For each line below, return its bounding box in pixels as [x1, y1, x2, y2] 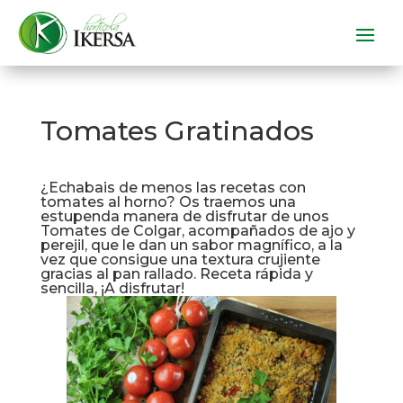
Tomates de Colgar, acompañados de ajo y [40, 222, 355, 240]
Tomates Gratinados [40, 114, 314, 148]
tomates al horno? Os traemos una [40, 193, 296, 211]
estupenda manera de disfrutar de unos [40, 208, 329, 226]
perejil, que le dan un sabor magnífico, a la [40, 237, 343, 255]
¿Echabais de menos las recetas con [40, 179, 306, 197]
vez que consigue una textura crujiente [40, 251, 320, 269]
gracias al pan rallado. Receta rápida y [40, 265, 313, 283]
